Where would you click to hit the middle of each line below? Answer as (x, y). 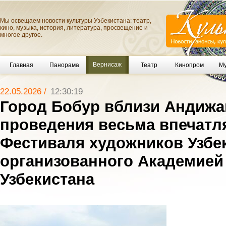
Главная (21, 65)
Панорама (64, 65)
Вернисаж (107, 65)
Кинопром (189, 65)
